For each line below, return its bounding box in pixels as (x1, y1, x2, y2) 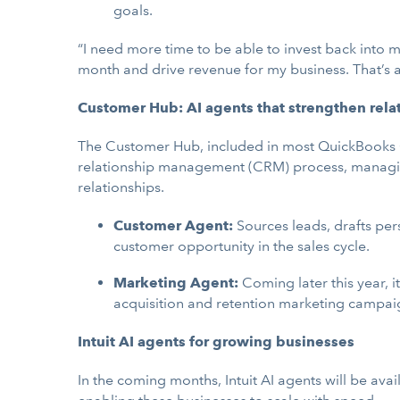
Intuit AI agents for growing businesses (78, 333, 354, 350)
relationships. (78, 179, 164, 196)
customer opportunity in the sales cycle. (113, 237, 370, 254)
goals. (113, 2, 153, 19)
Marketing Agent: (113, 274, 238, 291)
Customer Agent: (113, 217, 237, 234)
